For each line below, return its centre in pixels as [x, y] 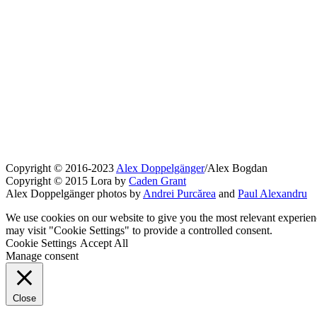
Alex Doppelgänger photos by [74, 193]
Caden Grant [157, 180]
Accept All [104, 243]
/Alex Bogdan [236, 168]
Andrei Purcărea [179, 193]
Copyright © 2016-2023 [61, 168]
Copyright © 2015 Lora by [67, 180]
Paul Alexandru [272, 193]
